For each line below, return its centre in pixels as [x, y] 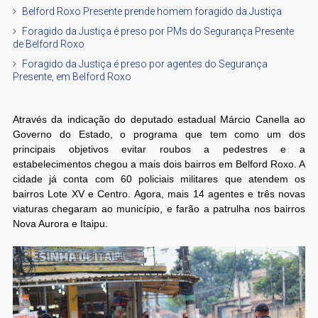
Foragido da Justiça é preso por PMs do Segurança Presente [158, 31]
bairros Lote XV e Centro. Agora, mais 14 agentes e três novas [159, 193]
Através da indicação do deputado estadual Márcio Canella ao [159, 119]
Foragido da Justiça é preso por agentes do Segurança [144, 64]
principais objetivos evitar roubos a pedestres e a [159, 149]
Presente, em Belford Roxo [72, 76]
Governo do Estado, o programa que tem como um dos [159, 134]
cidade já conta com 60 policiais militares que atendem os [159, 179]
